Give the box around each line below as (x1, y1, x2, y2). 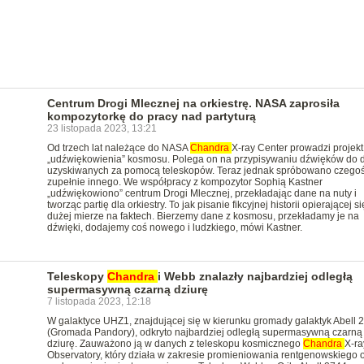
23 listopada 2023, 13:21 (46, 123, 157, 134)
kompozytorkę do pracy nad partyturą (46, 110, 256, 123)
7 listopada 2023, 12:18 (46, 296, 151, 307)
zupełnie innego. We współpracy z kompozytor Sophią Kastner (46, 176, 323, 188)
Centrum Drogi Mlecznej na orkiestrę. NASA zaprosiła (46, 97, 340, 110)
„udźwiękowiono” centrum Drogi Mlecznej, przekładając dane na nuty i (46, 188, 357, 199)
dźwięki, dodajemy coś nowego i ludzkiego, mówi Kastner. (46, 222, 302, 233)
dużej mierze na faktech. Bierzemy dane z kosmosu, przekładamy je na (46, 210, 359, 222)
